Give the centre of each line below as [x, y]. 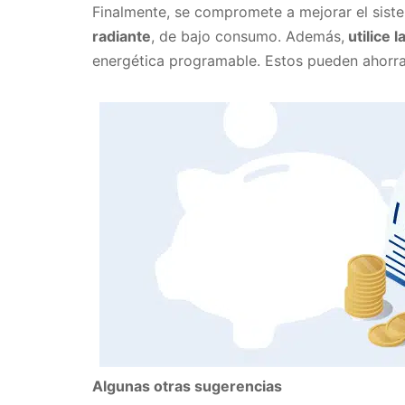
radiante [122, 37]
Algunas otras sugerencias [187, 386]
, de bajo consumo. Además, [248, 37]
